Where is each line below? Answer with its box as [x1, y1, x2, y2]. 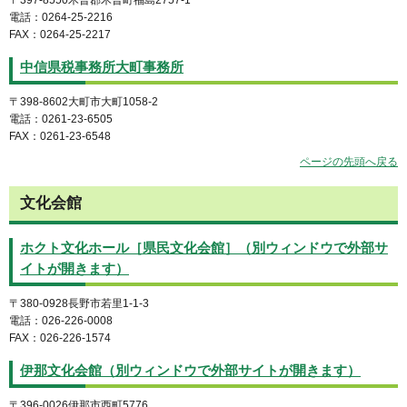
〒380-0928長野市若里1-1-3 [9, 296, 149, 310]
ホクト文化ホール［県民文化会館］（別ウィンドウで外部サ [20, 240, 388, 255]
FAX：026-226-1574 [9, 331, 111, 344]
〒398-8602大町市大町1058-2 [9, 94, 158, 108]
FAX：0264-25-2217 [9, 27, 111, 41]
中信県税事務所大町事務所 [20, 59, 184, 74]
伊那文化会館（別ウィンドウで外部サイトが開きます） [20, 362, 361, 378]
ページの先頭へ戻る [300, 155, 398, 169]
